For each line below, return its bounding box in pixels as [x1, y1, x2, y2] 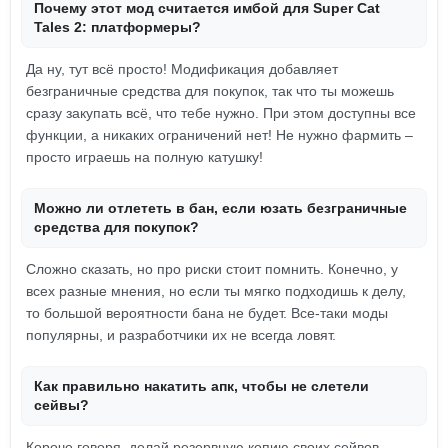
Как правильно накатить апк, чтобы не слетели [34, 378, 369, 394]
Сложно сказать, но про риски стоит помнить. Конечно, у [26, 261, 398, 277]
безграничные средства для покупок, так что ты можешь [26, 83, 394, 99]
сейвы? [34, 397, 89, 413]
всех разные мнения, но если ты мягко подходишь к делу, [26, 283, 406, 299]
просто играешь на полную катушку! [26, 149, 263, 165]
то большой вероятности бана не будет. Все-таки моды [26, 305, 388, 321]
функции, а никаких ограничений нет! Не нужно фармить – [26, 127, 413, 143]
